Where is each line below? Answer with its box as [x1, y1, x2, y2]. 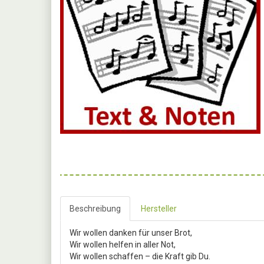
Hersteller [141, 203, 177, 213]
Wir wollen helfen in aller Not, [70, 239, 176, 249]
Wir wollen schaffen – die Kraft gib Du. [70, 251, 210, 261]
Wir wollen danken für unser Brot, [70, 227, 192, 237]
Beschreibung [70, 203, 121, 213]
